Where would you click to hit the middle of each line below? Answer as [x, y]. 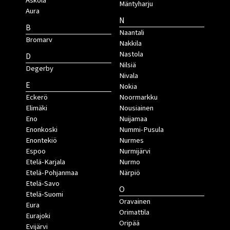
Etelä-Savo [43, 184]
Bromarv [39, 40]
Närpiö [129, 173]
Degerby [40, 69]
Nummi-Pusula [141, 130]
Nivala [128, 76]
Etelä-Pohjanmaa [52, 173]
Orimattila [134, 213]
